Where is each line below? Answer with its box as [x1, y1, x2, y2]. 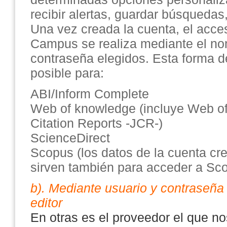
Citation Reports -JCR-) [30, 116, 163, 130]
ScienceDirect [30, 131, 110, 145]
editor [30, 196, 62, 210]
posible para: [30, 66, 104, 80]
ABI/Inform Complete [30, 87, 149, 101]
